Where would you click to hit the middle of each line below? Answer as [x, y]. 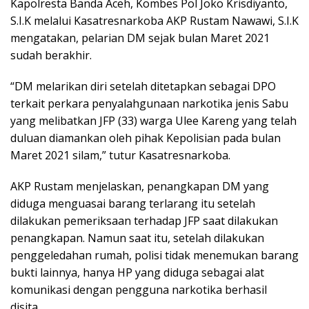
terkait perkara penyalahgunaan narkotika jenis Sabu [149, 104]
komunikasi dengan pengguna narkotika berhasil [139, 290]
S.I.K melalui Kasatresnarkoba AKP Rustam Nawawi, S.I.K [154, 21]
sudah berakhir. [51, 56]
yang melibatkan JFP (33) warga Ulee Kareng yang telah [153, 121]
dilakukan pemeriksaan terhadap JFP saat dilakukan [144, 221]
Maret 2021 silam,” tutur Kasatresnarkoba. [120, 156]
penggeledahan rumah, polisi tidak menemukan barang [154, 256]
